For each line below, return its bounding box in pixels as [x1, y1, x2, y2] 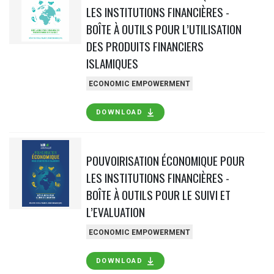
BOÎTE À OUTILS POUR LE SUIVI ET [86, 185, 231, 204]
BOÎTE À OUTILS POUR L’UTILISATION [86, 20, 242, 38]
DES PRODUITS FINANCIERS [86, 37, 204, 55]
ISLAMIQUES [86, 54, 138, 72]
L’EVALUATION [86, 202, 145, 221]
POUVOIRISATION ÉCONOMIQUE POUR [86, 151, 245, 169]
